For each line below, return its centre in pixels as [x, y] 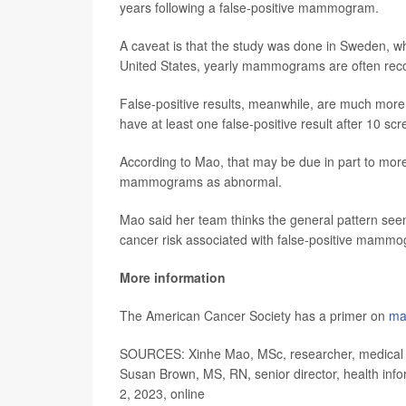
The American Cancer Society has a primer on [254, 315]
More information [173, 277]
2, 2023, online [162, 393]
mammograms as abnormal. [201, 181]
